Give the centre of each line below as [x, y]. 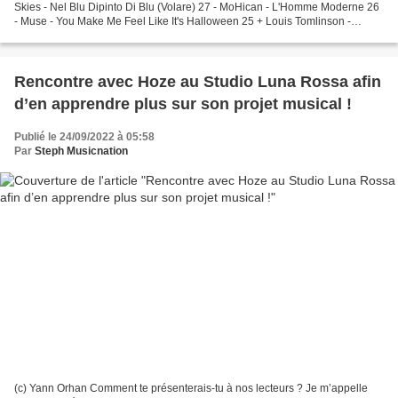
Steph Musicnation [81, 151]
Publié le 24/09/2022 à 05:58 [84, 136]
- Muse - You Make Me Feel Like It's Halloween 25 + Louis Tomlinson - [128, 21]
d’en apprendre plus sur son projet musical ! [183, 103]
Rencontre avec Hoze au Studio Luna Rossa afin [198, 81]
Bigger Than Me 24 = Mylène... [128, 35]
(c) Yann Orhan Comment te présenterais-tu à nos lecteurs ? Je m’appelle [191, 389]
